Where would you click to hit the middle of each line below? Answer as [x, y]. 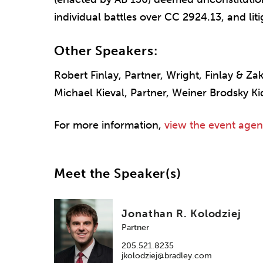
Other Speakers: [106, 50]
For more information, [109, 125]
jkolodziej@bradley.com [167, 255]
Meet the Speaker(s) [118, 174]
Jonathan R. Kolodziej [181, 213]
